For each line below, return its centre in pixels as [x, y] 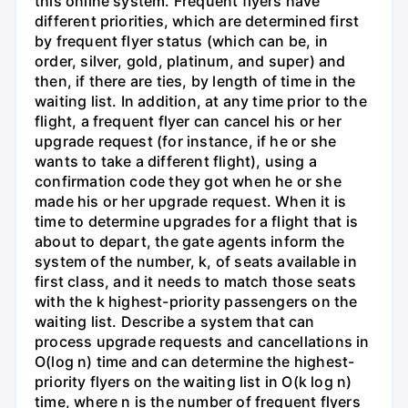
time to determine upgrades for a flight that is [196, 221]
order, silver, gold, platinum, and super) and [190, 61]
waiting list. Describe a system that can [175, 321]
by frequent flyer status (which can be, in [181, 41]
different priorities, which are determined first [197, 20]
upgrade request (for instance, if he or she [186, 141]
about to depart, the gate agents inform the [190, 241]
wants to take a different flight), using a [176, 161]
